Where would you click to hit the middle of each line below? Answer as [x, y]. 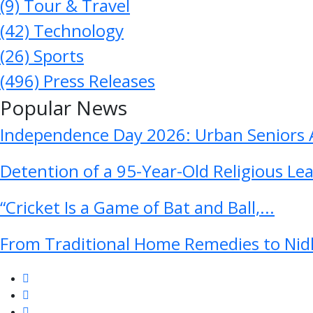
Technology [77, 30]
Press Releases [97, 80]
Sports [57, 55]
